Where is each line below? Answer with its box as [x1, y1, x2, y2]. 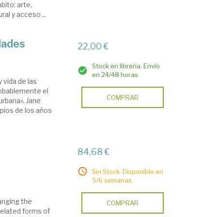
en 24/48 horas [92, 71, 139, 78]
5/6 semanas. [92, 176, 134, 184]
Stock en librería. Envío [92, 62, 160, 70]
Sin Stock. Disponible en [92, 168, 164, 175]
